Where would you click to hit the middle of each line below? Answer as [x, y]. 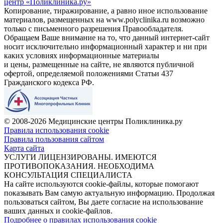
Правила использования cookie [56, 130]
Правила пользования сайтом [54, 139]
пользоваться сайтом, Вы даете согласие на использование [104, 202]
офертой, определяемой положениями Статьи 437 [89, 73]
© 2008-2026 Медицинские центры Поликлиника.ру [93, 121]
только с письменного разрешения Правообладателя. [94, 28]
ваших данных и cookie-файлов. [58, 211]
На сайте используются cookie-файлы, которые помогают [101, 184]
